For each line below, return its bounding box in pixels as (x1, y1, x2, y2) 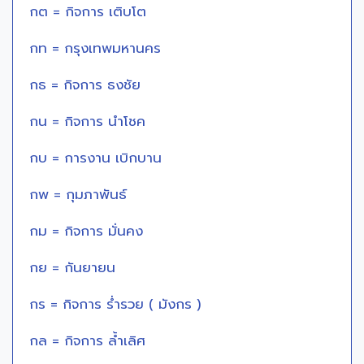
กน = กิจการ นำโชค (29, 111, 145, 132)
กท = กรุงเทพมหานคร (29, 38, 161, 59)
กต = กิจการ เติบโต (29, 2, 146, 23)
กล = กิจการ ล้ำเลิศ (29, 331, 145, 352)
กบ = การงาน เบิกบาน (29, 148, 162, 169)
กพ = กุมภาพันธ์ (29, 184, 127, 206)
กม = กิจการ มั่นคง (29, 221, 143, 242)
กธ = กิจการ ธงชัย (29, 75, 141, 96)
